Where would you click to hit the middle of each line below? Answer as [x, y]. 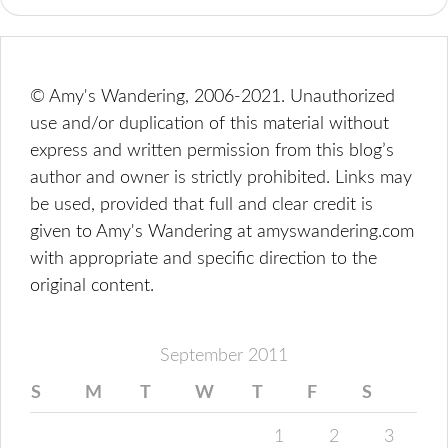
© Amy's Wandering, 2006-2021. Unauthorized [213, 97]
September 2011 [223, 356]
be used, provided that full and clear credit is [202, 205]
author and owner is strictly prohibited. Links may [221, 178]
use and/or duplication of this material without [210, 124]
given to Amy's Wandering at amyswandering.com [222, 232]
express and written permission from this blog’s [212, 151]
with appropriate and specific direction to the [204, 259]
